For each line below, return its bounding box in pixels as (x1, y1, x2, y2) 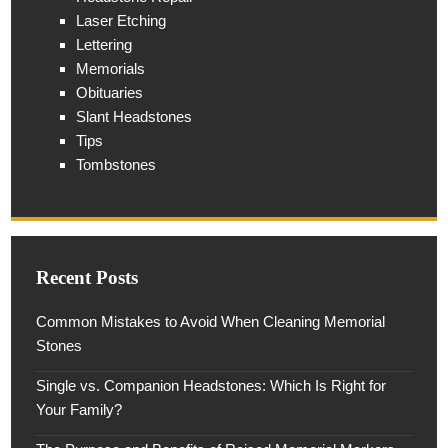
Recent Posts (36, 267, 139, 289)
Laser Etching (76, 12, 167, 30)
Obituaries (76, 84, 144, 102)
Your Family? (36, 401, 123, 419)
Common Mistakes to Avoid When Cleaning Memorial (36, 313, 386, 331)
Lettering (76, 36, 133, 54)
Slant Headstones (76, 108, 193, 126)
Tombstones (76, 156, 157, 174)
